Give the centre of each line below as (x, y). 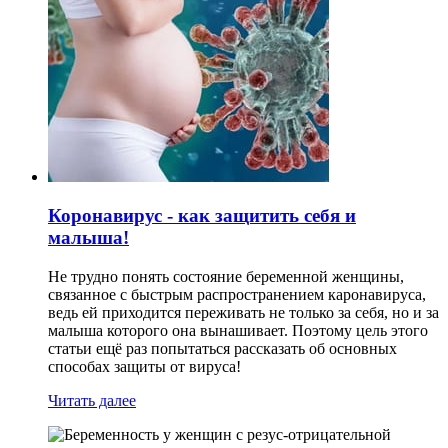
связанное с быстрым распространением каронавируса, (237, 294)
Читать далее (92, 400)
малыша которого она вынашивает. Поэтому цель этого (238, 330)
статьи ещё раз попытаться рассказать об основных (222, 348)
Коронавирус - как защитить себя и (202, 215)
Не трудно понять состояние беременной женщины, (226, 276)
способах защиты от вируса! (144, 366)
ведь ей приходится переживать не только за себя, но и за (243, 312)
